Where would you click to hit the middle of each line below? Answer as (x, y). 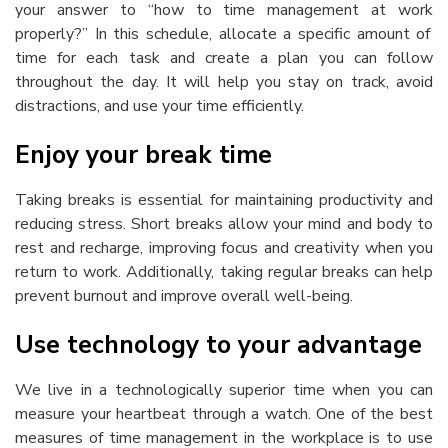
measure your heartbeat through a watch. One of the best (224, 414)
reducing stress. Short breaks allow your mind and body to (224, 224)
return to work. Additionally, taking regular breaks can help (224, 272)
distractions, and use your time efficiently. (161, 106)
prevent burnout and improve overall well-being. (184, 296)
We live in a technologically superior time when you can (224, 390)
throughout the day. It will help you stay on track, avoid (224, 82)
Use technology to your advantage (218, 345)
